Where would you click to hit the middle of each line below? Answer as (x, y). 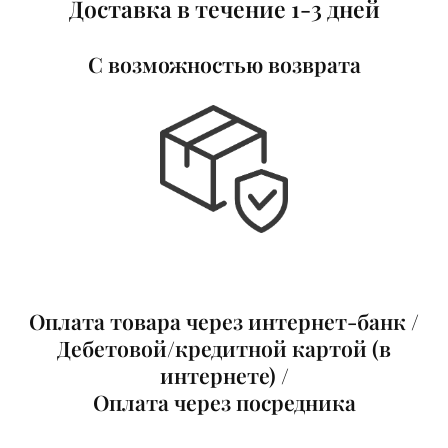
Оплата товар (99, 321)
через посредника (262, 402)
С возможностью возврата (224, 63)
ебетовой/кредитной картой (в (231, 348)
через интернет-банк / (300, 321)
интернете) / (224, 375)
